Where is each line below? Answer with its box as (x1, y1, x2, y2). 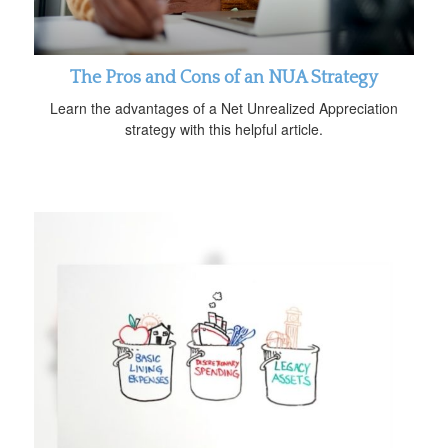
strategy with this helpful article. (125, 118, 323, 139)
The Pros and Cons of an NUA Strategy (70, 67, 378, 88)
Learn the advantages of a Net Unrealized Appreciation (50, 97, 398, 118)
